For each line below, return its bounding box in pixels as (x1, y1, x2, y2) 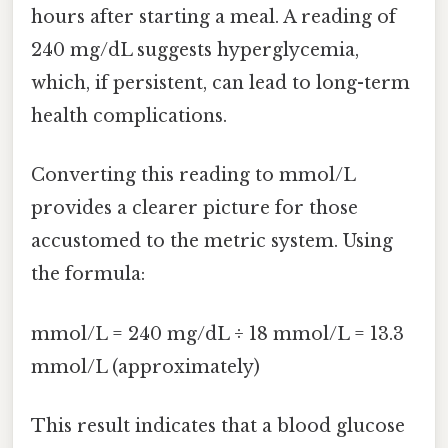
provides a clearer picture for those (31, 197, 358, 220)
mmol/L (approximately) (31, 355, 260, 378)
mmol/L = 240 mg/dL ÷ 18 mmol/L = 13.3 (31, 322, 404, 345)
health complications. (31, 105, 227, 128)
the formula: (31, 263, 145, 286)
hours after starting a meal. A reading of (31, 6, 396, 29)
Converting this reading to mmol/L (31, 164, 355, 187)
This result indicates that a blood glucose (31, 414, 405, 437)
